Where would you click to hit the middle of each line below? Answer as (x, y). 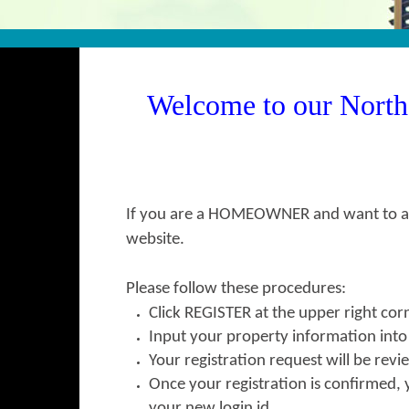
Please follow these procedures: (236, 289)
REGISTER (218, 314)
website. (157, 240)
